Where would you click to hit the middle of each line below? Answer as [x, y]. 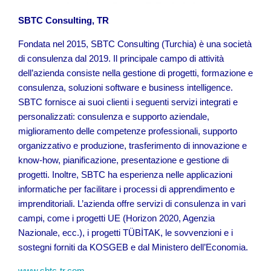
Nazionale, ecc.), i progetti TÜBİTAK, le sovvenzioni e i [126, 233]
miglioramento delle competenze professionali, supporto [128, 131]
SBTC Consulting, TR [64, 20]
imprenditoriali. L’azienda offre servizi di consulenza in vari [132, 204]
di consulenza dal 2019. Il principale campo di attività [121, 58]
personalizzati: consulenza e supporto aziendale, [114, 116]
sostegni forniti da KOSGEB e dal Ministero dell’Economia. [133, 247]
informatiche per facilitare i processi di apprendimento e [126, 189]
